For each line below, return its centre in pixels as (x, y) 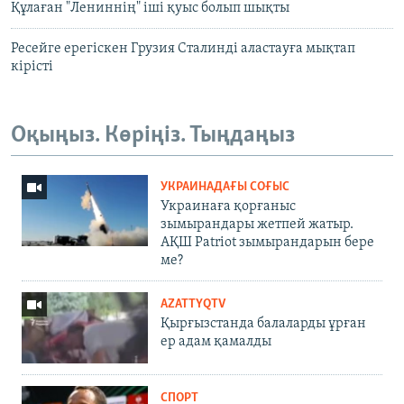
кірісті (32, 67)
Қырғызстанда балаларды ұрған (263, 323)
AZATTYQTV (193, 304)
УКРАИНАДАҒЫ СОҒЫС (225, 187)
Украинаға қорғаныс (228, 206)
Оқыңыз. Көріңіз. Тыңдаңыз (153, 136)
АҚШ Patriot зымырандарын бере (267, 242)
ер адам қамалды (216, 341)
